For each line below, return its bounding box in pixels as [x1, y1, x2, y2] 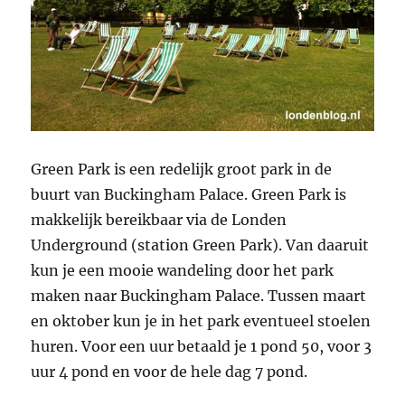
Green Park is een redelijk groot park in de [31, 159, 333, 178]
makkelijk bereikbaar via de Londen [31, 210, 287, 229]
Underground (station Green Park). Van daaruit [31, 235, 370, 254]
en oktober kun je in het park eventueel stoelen [31, 311, 372, 330]
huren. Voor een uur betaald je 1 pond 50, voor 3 [31, 336, 372, 355]
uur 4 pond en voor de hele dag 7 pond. [31, 362, 308, 381]
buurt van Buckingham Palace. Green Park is [31, 184, 347, 203]
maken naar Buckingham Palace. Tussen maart [31, 286, 367, 305]
